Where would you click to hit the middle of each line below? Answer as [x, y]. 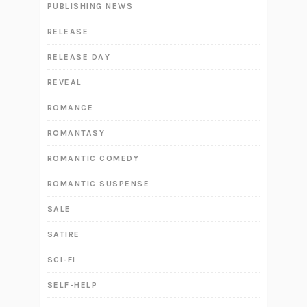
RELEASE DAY [79, 57]
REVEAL [64, 83]
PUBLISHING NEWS [90, 7]
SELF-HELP [72, 285]
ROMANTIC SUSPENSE [98, 184]
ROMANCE [70, 108]
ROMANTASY [76, 133]
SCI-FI [61, 260]
